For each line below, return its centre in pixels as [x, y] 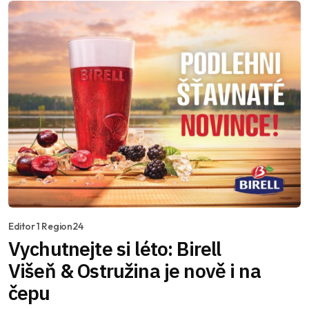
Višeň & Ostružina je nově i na [134, 270]
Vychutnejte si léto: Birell [115, 248]
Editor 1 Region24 [46, 226]
